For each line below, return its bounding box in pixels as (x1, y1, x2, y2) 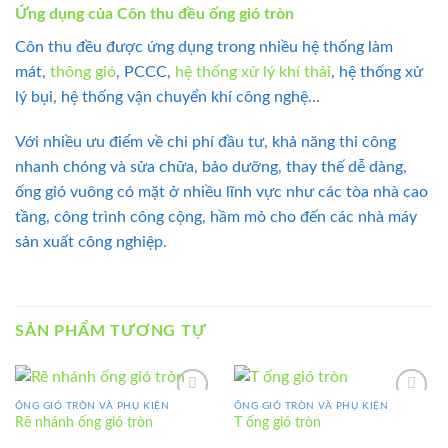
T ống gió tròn (233, 416, 321, 431)
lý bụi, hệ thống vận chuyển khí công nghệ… (15, 88, 320, 105)
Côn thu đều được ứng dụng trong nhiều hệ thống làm (15, 38, 393, 55)
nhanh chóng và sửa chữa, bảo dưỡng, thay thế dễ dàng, (15, 159, 407, 176)
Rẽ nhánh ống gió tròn (14, 416, 153, 431)
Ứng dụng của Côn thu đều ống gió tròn (15, 5, 294, 22)
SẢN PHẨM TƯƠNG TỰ (15, 323, 207, 340)
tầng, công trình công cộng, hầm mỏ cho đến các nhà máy (15, 209, 417, 226)
